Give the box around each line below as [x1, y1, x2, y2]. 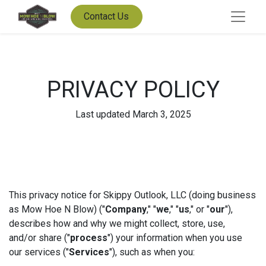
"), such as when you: [109, 246, 195, 258]
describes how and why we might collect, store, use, [9, 218, 225, 230]
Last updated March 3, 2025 [75, 109, 191, 121]
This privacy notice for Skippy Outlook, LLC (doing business [9, 189, 256, 201]
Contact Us [84, 11, 129, 23]
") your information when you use [107, 232, 242, 244]
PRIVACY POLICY [46, 76, 220, 103]
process [70, 232, 107, 244]
